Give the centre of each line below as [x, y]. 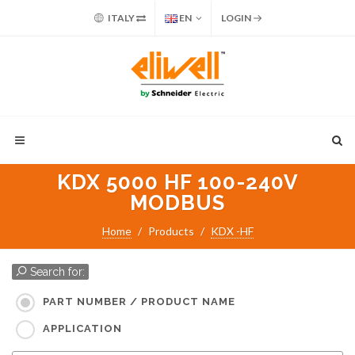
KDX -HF [232, 231]
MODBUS [177, 203]
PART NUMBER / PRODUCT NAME [139, 302]
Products [171, 231]
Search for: [56, 272]
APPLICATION [82, 329]
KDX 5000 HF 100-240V [177, 182]
